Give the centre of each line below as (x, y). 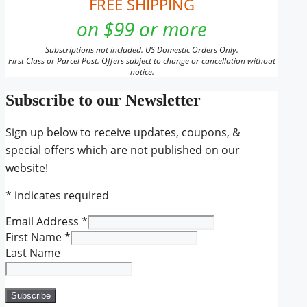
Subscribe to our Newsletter (103, 100)
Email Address (44, 221)
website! (27, 168)
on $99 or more (142, 28)
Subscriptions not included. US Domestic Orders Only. (142, 49)
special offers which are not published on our (123, 150)
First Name (35, 237)
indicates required (60, 195)
